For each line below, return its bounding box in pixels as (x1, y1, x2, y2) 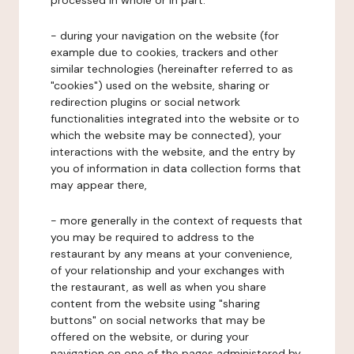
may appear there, (51, 178, 147, 192)
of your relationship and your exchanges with (51, 263, 284, 277)
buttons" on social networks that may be (51, 313, 265, 327)
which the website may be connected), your (51, 128, 281, 142)
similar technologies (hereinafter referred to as (51, 62, 293, 76)
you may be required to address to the (51, 230, 254, 244)
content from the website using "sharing (51, 296, 260, 311)
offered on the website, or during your (51, 330, 249, 344)
